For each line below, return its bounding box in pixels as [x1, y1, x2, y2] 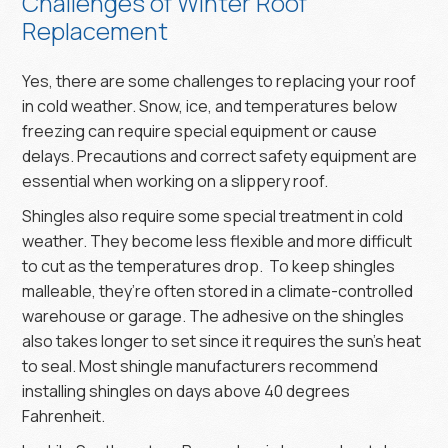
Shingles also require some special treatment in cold [22, 204, 404, 227]
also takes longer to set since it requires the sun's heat [22, 329, 422, 352]
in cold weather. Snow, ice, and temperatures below [22, 94, 398, 117]
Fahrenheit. [22, 404, 106, 427]
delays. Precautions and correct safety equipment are [22, 144, 418, 167]
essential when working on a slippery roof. [22, 169, 332, 192]
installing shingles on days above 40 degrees [22, 379, 351, 402]
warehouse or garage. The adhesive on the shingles [22, 304, 405, 327]
